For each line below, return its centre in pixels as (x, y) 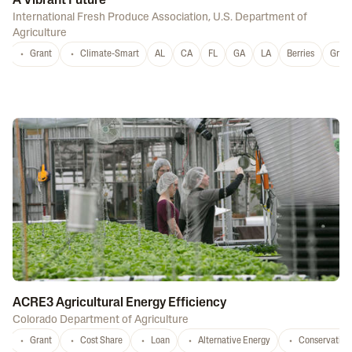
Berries (301, 54)
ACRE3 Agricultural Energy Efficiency (119, 303)
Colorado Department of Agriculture (101, 320)
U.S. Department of (260, 18)
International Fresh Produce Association (110, 18)
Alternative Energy (234, 341)
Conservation (324, 341)
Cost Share (101, 341)
